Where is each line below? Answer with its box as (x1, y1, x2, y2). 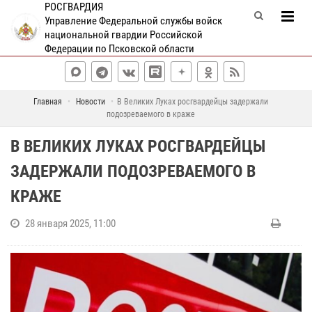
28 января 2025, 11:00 (25, 217, 116, 230)
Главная (33, 97, 62, 107)
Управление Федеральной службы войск (45, 15, 223, 27)
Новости (76, 97, 105, 107)
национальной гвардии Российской (45, 29, 203, 41)
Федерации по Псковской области (45, 42, 195, 55)
